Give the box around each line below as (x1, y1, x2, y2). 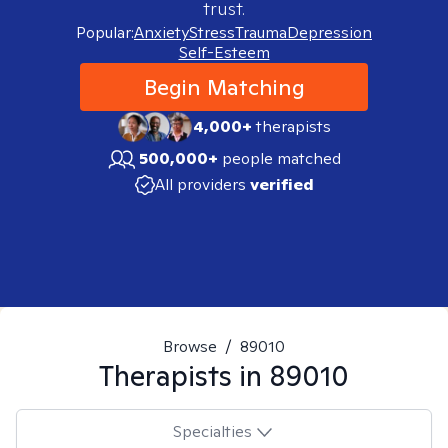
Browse (163, 336, 217, 357)
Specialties (172, 420, 252, 442)
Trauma (235, 22, 287, 43)
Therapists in (99, 357, 269, 394)
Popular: (76, 22, 134, 43)
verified (249, 174, 314, 195)
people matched (222, 148, 341, 169)
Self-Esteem (178, 42, 270, 63)
